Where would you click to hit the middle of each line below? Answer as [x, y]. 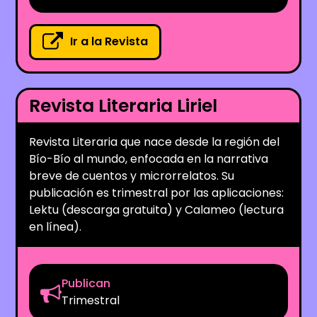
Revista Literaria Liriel [123, 105]
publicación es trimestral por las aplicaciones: [157, 192]
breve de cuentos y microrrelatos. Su [132, 175]
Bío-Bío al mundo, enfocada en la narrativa [149, 158]
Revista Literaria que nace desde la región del [155, 142]
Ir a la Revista [109, 42]
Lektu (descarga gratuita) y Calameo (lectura [157, 209]
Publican [86, 283]
